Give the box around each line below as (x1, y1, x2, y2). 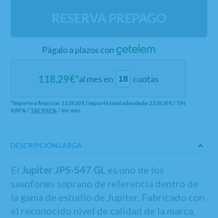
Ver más (61, 107, 81, 113)
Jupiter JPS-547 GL (21, 164, 106, 176)
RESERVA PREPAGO (52, 10, 166, 26)
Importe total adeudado (89, 100, 149, 106)
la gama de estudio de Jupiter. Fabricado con (11, 191, 205, 203)
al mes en (79, 73, 114, 84)
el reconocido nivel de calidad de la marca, (11, 205, 196, 217)
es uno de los (106, 164, 164, 176)
